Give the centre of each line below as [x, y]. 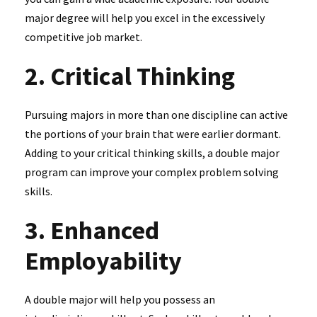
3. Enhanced [92, 230]
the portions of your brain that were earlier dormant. [153, 133]
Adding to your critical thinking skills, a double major [152, 152]
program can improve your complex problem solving [152, 172]
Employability [106, 260]
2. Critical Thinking [132, 76]
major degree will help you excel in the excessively [145, 17]
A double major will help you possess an [120, 299]
